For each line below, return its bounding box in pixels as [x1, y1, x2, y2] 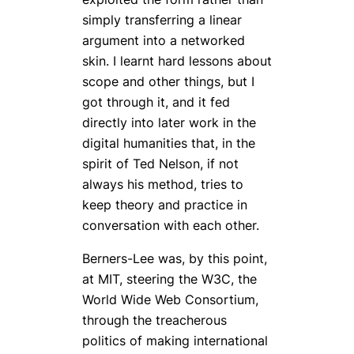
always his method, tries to [82, 175, 243, 192]
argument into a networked [82, 32, 245, 48]
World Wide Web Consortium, [82, 291, 258, 307]
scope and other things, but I [82, 73, 254, 89]
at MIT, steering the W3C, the [82, 270, 257, 287]
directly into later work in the [82, 114, 256, 130]
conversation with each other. [82, 217, 259, 233]
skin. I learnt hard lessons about [82, 52, 272, 69]
